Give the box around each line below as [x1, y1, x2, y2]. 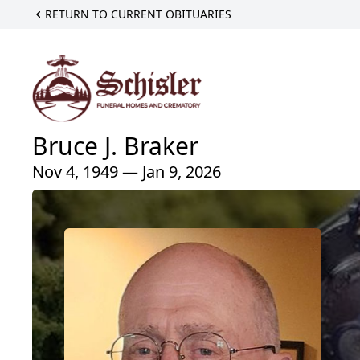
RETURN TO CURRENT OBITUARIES [45, 6, 231, 22]
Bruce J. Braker [32, 129, 198, 162]
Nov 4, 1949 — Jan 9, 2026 [32, 160, 221, 182]
